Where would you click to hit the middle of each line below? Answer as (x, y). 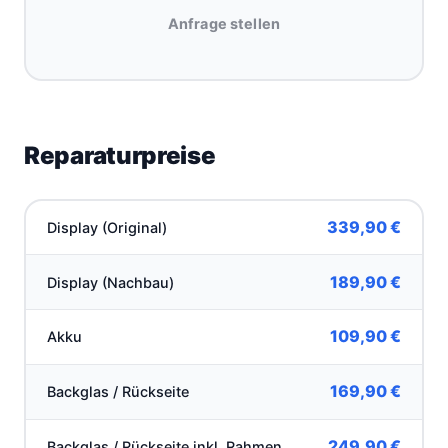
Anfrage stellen (224, 24)
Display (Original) (107, 227)
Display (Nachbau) (111, 282)
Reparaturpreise (120, 156)
